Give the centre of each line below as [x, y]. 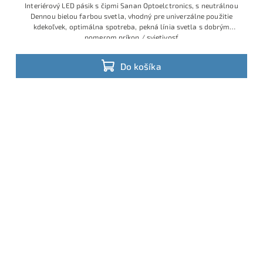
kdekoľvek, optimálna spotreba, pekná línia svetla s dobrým [131, 27]
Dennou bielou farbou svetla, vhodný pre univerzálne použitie [131, 16]
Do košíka [141, 66]
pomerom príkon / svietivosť [131, 37]
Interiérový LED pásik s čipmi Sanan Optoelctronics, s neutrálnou [131, 6]
